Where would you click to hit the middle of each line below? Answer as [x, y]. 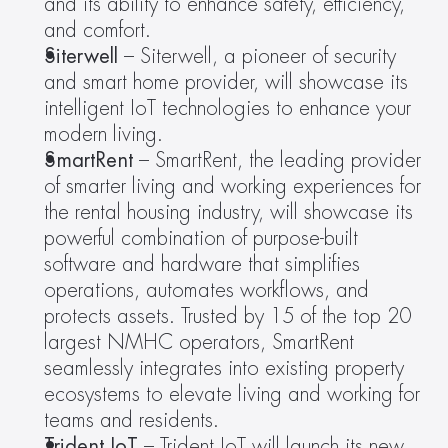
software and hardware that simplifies [202, 264]
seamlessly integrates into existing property [224, 368]
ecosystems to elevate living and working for [232, 394]
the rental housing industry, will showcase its [228, 212]
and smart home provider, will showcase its [226, 82]
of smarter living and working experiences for [232, 186]
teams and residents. [131, 420]
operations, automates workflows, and [206, 290]
